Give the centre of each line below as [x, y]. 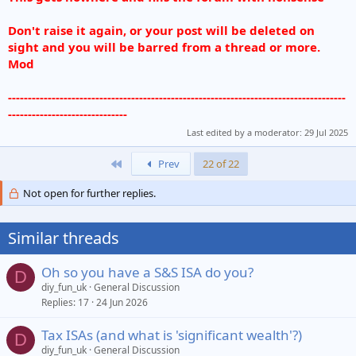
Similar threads [64, 238]
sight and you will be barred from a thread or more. [164, 46]
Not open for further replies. [88, 193]
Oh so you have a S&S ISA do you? [147, 272]
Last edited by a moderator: [246, 132]
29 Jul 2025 [326, 132]
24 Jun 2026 [122, 302]
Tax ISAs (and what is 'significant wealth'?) [172, 335]
